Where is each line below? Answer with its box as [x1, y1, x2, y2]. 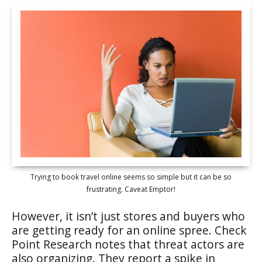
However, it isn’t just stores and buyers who [12, 208, 245, 224]
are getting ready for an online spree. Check [12, 222, 247, 238]
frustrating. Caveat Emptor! [87, 184, 175, 194]
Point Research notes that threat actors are [12, 236, 244, 252]
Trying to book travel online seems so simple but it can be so [30, 172, 232, 182]
